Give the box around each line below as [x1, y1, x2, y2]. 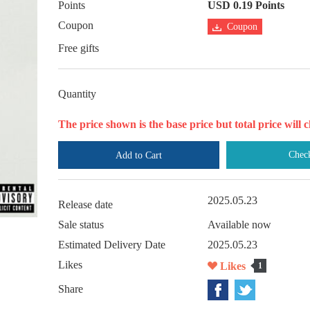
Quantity [58, 88, 96, 100]
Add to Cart [116, 150, 163, 161]
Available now [208, 219, 271, 230]
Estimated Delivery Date [58, 239, 165, 250]
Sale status [58, 219, 104, 230]
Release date [58, 199, 113, 210]
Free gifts [58, 42, 99, 54]
